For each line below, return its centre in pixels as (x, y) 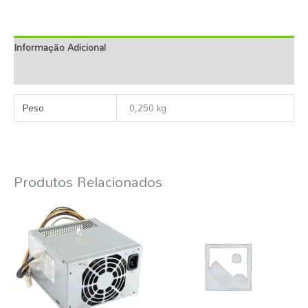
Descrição (36, 72)
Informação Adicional (60, 47)
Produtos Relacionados (88, 182)
